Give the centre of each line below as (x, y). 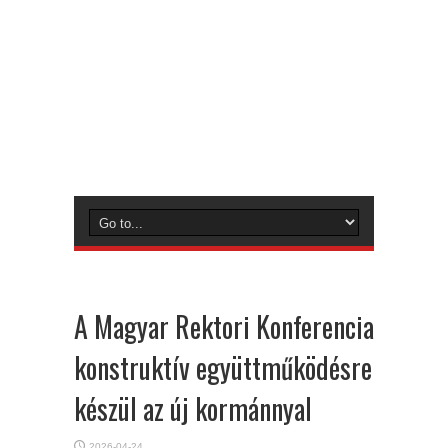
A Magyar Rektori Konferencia (224, 326)
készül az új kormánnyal (193, 408)
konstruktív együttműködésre (223, 367)
